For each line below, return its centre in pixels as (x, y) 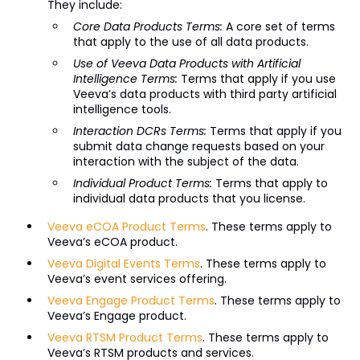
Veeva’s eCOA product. (112, 242)
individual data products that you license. (189, 198)
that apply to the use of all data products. (190, 42)
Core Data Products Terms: (149, 27)
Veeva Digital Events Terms (123, 264)
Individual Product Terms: (144, 183)
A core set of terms (280, 27)
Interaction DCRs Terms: (141, 131)
